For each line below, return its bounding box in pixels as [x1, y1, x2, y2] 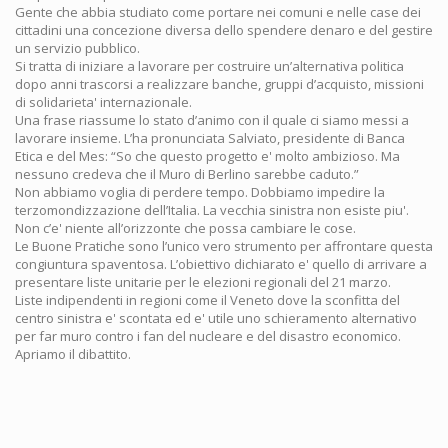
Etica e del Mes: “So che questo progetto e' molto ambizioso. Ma [15, 147, 400, 165]
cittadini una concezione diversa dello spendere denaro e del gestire [15, 21, 433, 39]
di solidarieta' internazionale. [15, 93, 192, 111]
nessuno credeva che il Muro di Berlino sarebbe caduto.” [15, 165, 359, 183]
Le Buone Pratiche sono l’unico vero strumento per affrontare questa [15, 237, 433, 255]
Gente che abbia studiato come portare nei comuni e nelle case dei [15, 3, 421, 21]
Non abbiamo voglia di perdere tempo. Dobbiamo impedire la [15, 183, 385, 201]
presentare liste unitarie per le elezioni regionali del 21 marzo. [15, 273, 391, 291]
